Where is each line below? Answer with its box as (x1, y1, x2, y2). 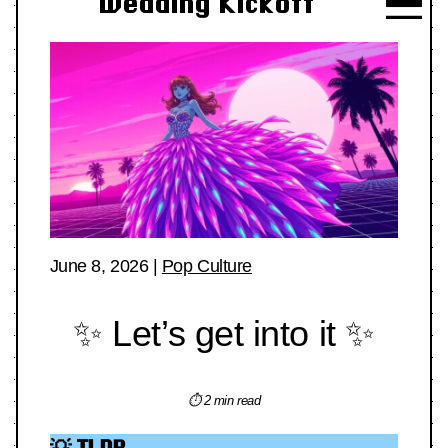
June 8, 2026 (49, 256, 149, 277)
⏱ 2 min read (187, 393, 261, 409)
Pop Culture (161, 256, 252, 277)
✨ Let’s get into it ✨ (73, 313, 375, 355)
